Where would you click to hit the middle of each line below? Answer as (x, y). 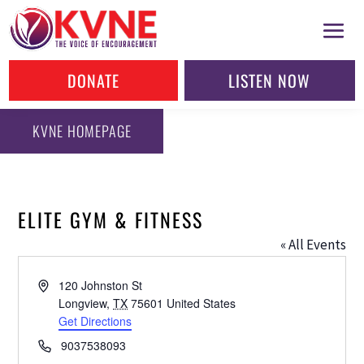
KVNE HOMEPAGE (82, 131)
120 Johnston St (101, 285)
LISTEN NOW (270, 80)
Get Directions (95, 321)
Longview (83, 303)
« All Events (313, 244)
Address (59, 284)
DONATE (94, 80)
